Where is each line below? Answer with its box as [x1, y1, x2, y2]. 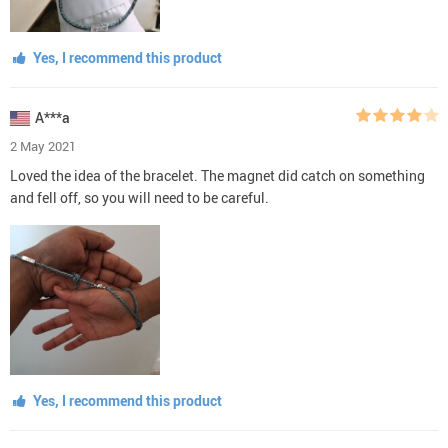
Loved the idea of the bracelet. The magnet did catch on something [10, 165, 425, 185]
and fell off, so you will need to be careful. [10, 187, 269, 207]
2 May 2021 [10, 136, 76, 155]
